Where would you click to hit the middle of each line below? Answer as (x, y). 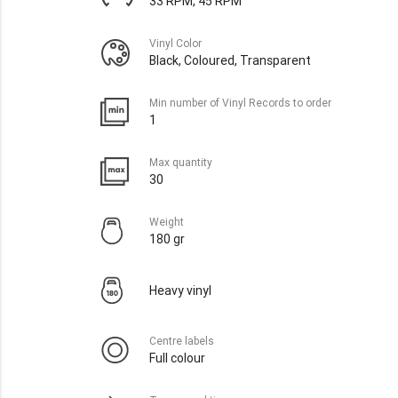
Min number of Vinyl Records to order (240, 102)
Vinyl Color (175, 43)
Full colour (177, 358)
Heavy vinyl (180, 290)
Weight (166, 221)
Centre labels (181, 340)
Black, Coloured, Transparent (230, 60)
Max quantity (180, 162)
